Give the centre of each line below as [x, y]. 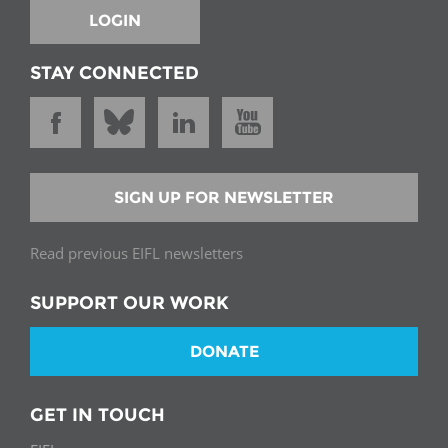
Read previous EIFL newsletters [136, 252]
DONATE [224, 352]
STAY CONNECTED [114, 72]
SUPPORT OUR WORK [129, 302]
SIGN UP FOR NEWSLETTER [224, 197]
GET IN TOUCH [97, 415]
